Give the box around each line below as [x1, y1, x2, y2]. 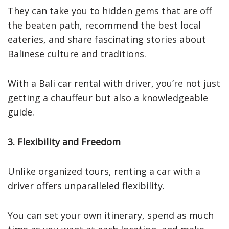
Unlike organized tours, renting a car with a [8, 165, 200, 177]
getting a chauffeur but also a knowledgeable [8, 91, 208, 104]
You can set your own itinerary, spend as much [8, 209, 214, 221]
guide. [8, 105, 34, 118]
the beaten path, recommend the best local [8, 18, 201, 31]
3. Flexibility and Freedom [8, 135, 121, 148]
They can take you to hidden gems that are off [8, 4, 212, 17]
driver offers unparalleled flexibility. [8, 179, 165, 192]
